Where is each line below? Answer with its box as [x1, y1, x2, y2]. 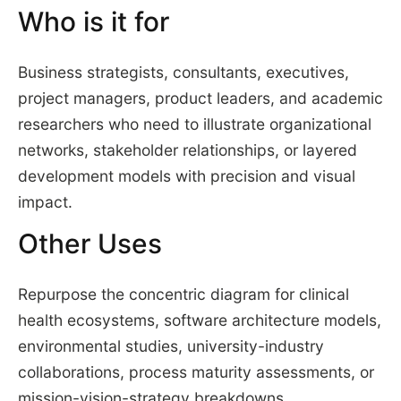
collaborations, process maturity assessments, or [17, 363, 374, 381]
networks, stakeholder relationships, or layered [17, 141, 357, 160]
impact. [17, 192, 73, 212]
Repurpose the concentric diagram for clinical [17, 285, 349, 303]
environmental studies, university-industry [17, 337, 324, 355]
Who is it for [17, 5, 169, 38]
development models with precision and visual [17, 166, 355, 186]
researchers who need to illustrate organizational [17, 115, 371, 134]
